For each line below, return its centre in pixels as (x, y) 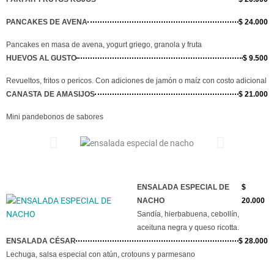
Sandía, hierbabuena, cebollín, (188, 214)
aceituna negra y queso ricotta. (188, 227)
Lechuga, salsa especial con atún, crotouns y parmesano (101, 254)
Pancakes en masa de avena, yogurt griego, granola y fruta (104, 44)
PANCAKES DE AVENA (47, 22)
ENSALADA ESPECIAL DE (183, 187)
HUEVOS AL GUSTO (41, 58)
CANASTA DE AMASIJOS (50, 94)
